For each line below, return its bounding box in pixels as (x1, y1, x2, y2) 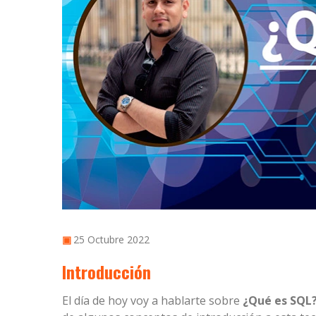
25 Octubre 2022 (73, 233, 150, 247)
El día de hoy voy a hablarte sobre (62, 293, 243, 309)
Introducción (62, 259, 151, 285)
